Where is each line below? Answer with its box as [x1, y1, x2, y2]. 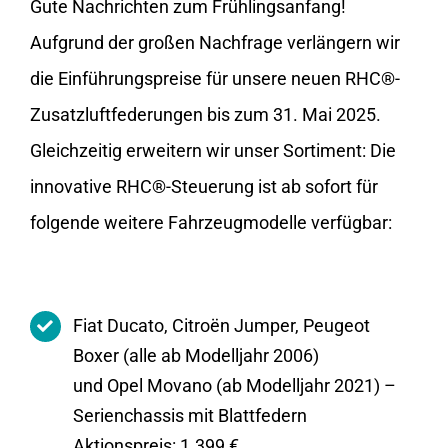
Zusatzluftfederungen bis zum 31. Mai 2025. [30, 103, 381, 125]
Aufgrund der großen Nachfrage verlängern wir [30, 31, 400, 53]
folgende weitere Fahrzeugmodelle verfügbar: [30, 211, 392, 233]
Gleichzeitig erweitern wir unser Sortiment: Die [30, 139, 396, 161]
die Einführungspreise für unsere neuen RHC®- [30, 67, 400, 89]
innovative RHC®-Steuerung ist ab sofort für [30, 175, 378, 197]
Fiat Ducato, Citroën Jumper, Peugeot [73, 314, 371, 336]
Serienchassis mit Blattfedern [73, 404, 308, 426]
